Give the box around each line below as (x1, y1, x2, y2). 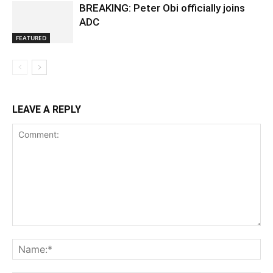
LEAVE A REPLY (12, 104, 81, 116)
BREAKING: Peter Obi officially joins (79, 2, 245, 15)
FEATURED (16, 34, 46, 43)
